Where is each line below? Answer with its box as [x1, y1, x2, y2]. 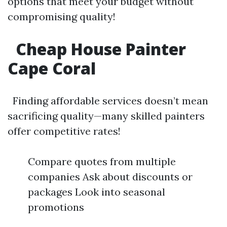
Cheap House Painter [12, 38, 186, 60]
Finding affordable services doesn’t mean [8, 94, 208, 107]
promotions [28, 201, 84, 213]
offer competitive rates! [8, 125, 121, 137]
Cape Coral [8, 57, 96, 79]
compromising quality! [8, 10, 116, 23]
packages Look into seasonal [28, 185, 165, 198]
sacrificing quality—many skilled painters [8, 109, 205, 122]
